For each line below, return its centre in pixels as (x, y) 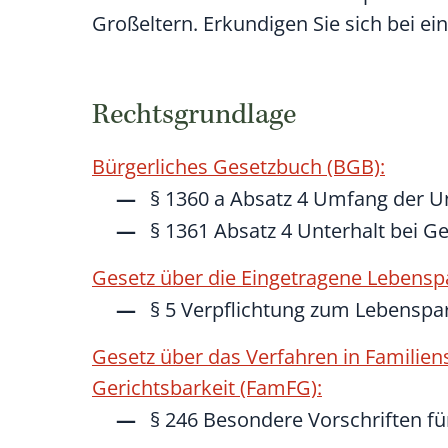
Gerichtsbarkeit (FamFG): (207, 387)
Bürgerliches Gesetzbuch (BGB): (238, 166)
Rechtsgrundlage (194, 116)
